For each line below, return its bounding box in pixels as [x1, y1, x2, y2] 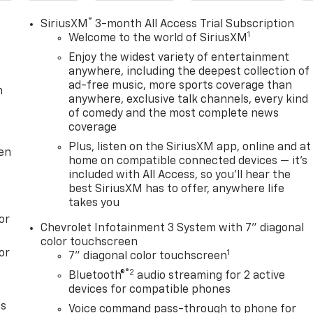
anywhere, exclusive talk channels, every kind [68, 94, 309, 105]
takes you [68, 197, 120, 209]
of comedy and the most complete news [68, 108, 279, 119]
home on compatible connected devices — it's [68, 155, 308, 167]
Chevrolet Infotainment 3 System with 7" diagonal [41, 222, 305, 234]
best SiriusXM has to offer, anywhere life [68, 183, 285, 195]
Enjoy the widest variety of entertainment [68, 52, 290, 64]
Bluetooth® [68, 270, 126, 282]
